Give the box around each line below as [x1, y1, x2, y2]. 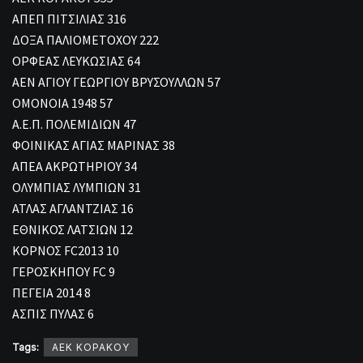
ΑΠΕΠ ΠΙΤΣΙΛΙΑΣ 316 [12, 10, 126, 27]
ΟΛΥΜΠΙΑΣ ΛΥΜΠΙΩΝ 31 [12, 178, 141, 195]
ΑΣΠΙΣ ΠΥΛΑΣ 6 [12, 305, 94, 322]
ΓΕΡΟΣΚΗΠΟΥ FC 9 [12, 263, 115, 280]
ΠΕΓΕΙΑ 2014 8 [12, 284, 91, 301]
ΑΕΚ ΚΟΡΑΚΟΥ [52, 340, 130, 353]
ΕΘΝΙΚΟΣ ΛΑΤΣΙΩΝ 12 [12, 220, 133, 237]
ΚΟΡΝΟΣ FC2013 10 [12, 241, 119, 258]
